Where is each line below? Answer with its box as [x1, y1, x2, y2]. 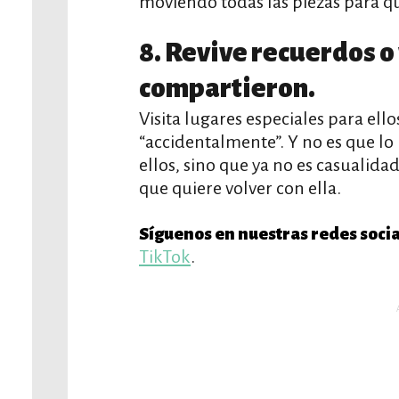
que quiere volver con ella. [139, 178, 341, 198]
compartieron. [139, 74, 315, 103]
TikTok [139, 247, 191, 266]
